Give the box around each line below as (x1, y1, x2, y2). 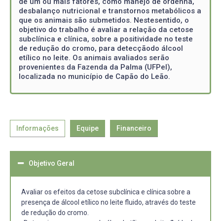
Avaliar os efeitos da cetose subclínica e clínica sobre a (21, 187, 190, 196)
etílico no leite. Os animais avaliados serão (19, 53, 169, 62)
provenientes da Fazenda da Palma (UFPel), (19, 63, 172, 72)
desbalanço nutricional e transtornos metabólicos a (19, 6, 201, 15)
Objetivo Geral (29, 159, 74, 167)
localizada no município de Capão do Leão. (19, 72, 170, 81)
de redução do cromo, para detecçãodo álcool (19, 44, 183, 53)
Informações (16, 124, 59, 132)
